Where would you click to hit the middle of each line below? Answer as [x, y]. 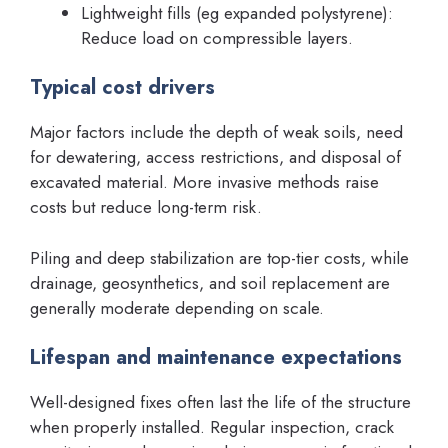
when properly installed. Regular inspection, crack [212, 427]
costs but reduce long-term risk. [146, 207]
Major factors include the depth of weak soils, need [216, 132]
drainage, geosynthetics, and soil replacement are [210, 282]
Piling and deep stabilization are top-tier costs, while [219, 257]
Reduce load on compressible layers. [217, 37]
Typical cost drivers [122, 87]
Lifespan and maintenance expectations [216, 357]
